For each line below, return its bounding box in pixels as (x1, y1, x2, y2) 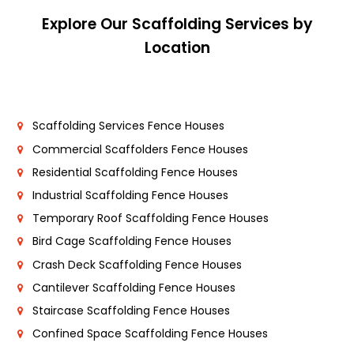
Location (144, 37, 210, 59)
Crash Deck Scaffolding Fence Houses (32, 256, 242, 273)
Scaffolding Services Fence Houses (32, 118, 224, 134)
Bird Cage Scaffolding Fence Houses (32, 233, 232, 250)
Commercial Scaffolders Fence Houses (32, 141, 248, 157)
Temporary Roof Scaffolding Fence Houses (32, 210, 269, 227)
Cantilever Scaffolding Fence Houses (32, 279, 235, 296)
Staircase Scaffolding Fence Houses (32, 302, 230, 318)
